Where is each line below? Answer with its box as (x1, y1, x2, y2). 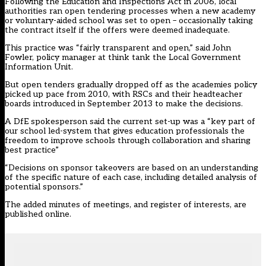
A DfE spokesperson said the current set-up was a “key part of (5, 116, 255, 127)
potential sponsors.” (5, 182, 83, 192)
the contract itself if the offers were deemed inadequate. (5, 25, 230, 36)
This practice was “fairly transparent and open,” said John (5, 43, 231, 53)
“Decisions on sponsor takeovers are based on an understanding (5, 163, 258, 173)
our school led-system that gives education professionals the (5, 126, 245, 137)
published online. (5, 209, 71, 220)
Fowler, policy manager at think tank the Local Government (5, 52, 241, 63)
